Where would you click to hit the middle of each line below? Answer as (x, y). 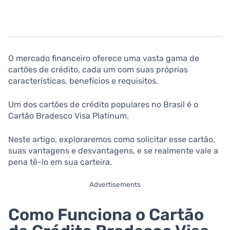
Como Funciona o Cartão (106, 214)
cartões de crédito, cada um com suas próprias (98, 69)
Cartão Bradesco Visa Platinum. (69, 116)
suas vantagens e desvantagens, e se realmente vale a (113, 150)
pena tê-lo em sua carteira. (60, 162)
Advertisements (115, 184)
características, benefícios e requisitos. (83, 81)
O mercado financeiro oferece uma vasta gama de (104, 58)
